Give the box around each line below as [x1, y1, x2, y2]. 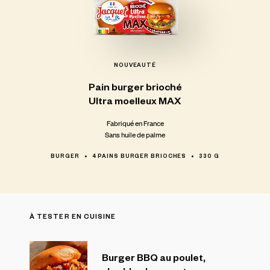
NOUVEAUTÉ [113, 61, 157, 69]
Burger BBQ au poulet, [102, 251, 206, 264]
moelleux [115, 94, 157, 107]
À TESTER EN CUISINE [30, 212, 116, 221]
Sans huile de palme [105, 129, 165, 140]
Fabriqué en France [106, 118, 164, 129]
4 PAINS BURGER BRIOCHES [92, 152, 187, 160]
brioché [145, 80, 182, 93]
